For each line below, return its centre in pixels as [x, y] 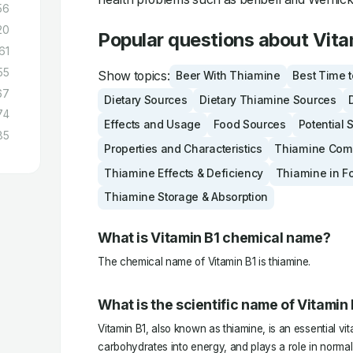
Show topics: [134, 76]
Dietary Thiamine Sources [268, 100]
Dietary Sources [146, 100]
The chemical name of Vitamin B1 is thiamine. [204, 261]
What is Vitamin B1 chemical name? [214, 237]
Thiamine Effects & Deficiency [184, 173]
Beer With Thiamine [228, 76]
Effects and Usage [152, 125]
